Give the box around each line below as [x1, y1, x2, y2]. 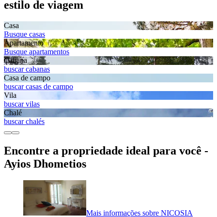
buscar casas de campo [4, 82, 73, 91]
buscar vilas [4, 100, 40, 108]
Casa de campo [4, 74, 50, 82]
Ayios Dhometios [4, 157, 86, 170]
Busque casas [4, 30, 45, 39]
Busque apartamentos [4, 47, 69, 56]
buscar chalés [4, 117, 45, 126]
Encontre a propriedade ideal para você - [4, 144, 208, 157]
